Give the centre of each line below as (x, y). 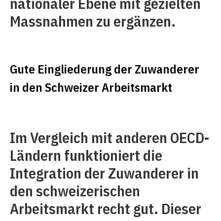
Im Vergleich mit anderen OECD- (110, 137)
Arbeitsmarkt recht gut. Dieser (106, 208)
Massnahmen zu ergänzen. (93, 21)
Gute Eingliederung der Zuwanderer (105, 69)
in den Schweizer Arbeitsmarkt (91, 87)
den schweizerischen (75, 191)
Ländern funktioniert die (86, 155)
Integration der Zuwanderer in (104, 173)
